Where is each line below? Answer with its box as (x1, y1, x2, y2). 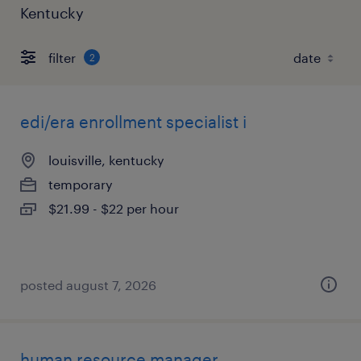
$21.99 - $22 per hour (48, 201, 179, 216)
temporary (48, 176, 113, 192)
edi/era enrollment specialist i (20, 112, 247, 131)
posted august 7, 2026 (20, 277, 156, 293)
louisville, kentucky (48, 152, 164, 168)
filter (48, 49, 76, 65)
